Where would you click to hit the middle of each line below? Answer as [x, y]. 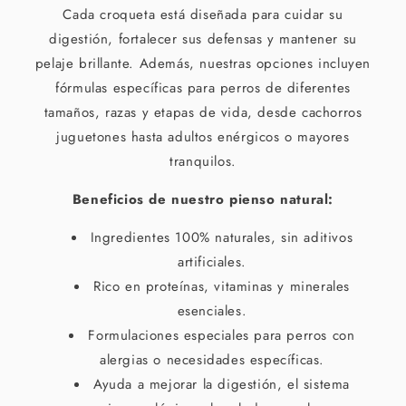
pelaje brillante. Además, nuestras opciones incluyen [203, 63]
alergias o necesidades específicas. [212, 360]
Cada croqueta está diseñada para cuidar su [203, 14]
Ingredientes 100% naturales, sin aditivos [222, 237]
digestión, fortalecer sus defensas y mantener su [203, 39]
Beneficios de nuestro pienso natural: [203, 199]
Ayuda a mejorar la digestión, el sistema [221, 384]
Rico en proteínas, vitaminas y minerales [221, 286]
